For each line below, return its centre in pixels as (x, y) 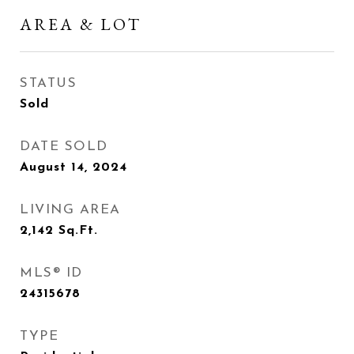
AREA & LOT (81, 24)
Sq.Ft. (78, 231)
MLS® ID (51, 273)
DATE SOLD (64, 147)
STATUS (48, 83)
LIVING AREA (70, 210)
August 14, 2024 (73, 168)
